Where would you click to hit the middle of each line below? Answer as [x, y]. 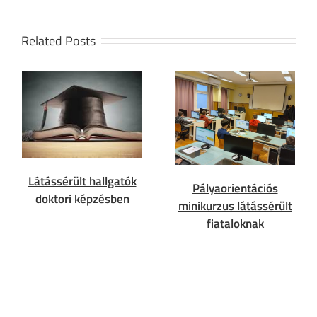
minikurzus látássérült [235, 206]
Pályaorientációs [235, 188]
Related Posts [58, 40]
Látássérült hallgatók [82, 181]
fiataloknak [235, 223]
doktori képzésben [82, 198]
